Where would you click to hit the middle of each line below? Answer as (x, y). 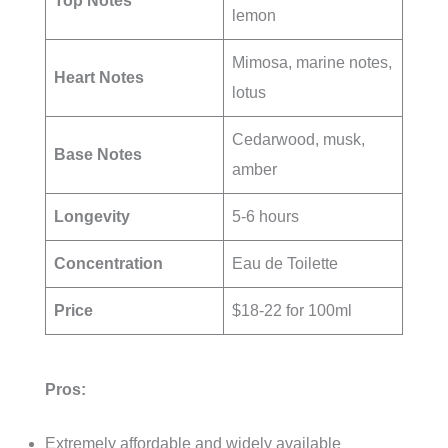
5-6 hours (265, 217)
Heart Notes (99, 78)
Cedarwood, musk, (298, 140)
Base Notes (98, 155)
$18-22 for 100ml (292, 311)
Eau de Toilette (285, 264)
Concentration (108, 264)
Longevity (92, 217)
